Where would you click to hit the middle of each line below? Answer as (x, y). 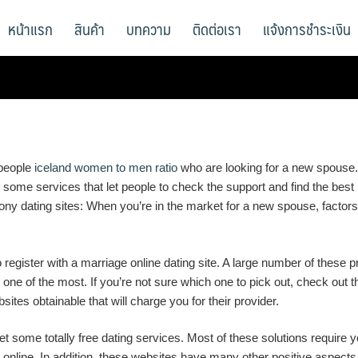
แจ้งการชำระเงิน (307, 29)
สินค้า (89, 29)
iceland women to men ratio (106, 167)
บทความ (149, 29)
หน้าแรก (30, 29)
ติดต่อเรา (217, 29)
